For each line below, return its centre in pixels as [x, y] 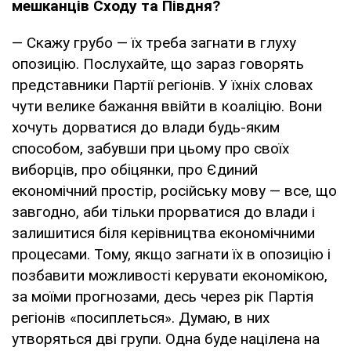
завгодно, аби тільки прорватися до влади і [163, 212]
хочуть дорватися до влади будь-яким [146, 127]
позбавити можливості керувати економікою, [170, 275]
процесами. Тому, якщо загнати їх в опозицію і [171, 254]
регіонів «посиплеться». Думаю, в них [141, 317]
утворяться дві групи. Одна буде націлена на [166, 338]
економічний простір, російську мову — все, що [174, 190]
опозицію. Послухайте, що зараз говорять [158, 63]
